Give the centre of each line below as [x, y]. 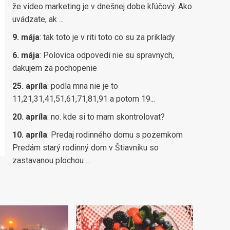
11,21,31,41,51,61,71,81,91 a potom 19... [83, 99]
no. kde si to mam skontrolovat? [108, 117]
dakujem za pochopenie [54, 68]
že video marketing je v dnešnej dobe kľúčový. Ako [102, 7]
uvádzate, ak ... [38, 20]
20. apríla [30, 117]
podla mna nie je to [84, 86]
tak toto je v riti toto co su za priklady [109, 37]
